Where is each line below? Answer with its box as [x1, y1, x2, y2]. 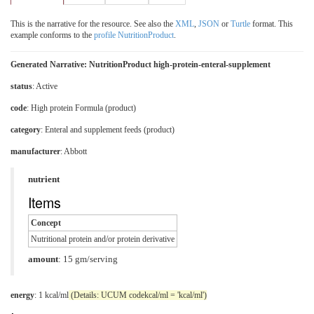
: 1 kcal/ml [34, 289, 69, 300]
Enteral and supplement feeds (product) [45, 124, 175, 135]
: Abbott [60, 146, 87, 156]
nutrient [28, 174, 60, 184]
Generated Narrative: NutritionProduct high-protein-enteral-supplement [11, 59, 271, 69]
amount [28, 254, 58, 264]
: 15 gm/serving [58, 254, 118, 264]
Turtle [231, 18, 250, 29]
